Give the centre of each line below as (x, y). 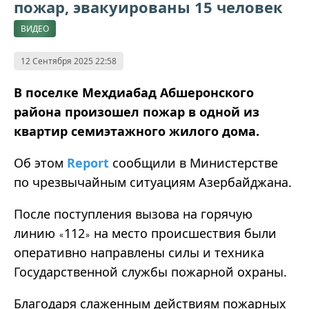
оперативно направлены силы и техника (139, 253)
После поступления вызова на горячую (133, 214)
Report (90, 163)
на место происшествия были (183, 233)
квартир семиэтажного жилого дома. (137, 131)
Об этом (40, 163)
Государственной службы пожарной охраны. (150, 272)
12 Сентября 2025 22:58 (69, 61)
